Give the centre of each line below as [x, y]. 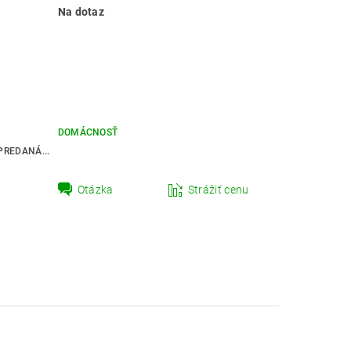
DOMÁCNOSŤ [88, 133]
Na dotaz [81, 12]
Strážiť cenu [218, 190]
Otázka [95, 190]
